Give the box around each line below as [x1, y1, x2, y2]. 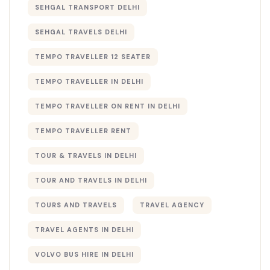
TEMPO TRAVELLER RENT [35, 127, 131, 136]
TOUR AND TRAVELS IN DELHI [35, 176, 147, 185]
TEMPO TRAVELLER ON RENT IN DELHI [35, 102, 180, 111]
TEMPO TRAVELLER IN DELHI [35, 77, 143, 86]
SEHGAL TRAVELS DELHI [35, 28, 127, 37]
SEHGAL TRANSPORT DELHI [35, 3, 140, 12]
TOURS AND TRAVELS [35, 201, 117, 210]
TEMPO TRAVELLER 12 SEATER [35, 52, 151, 61]
